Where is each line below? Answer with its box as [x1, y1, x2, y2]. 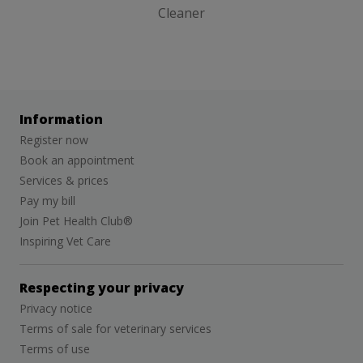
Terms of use [19, 341, 90, 357]
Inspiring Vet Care [19, 233, 111, 250]
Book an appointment [19, 152, 135, 169]
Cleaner [158, 4, 205, 23]
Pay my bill [19, 193, 75, 209]
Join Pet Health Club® [19, 213, 133, 229]
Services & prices [19, 173, 109, 189]
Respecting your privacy [19, 279, 184, 297]
